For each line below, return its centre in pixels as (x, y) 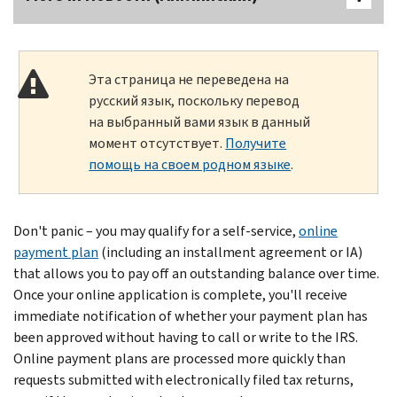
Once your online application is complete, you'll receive (180, 294)
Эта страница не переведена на (189, 79)
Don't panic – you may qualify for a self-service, (156, 230)
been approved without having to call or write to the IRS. (186, 337)
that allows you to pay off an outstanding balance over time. (196, 273)
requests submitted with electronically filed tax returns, (183, 379)
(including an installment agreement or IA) (230, 252)
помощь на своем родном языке (190, 164)
